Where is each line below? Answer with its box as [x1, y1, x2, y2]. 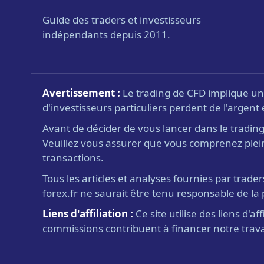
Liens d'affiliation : [42, 206, 133, 220]
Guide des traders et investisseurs [42, 12, 201, 27]
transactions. [42, 150, 104, 164]
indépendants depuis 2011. [42, 27, 170, 41]
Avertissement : [42, 85, 120, 100]
